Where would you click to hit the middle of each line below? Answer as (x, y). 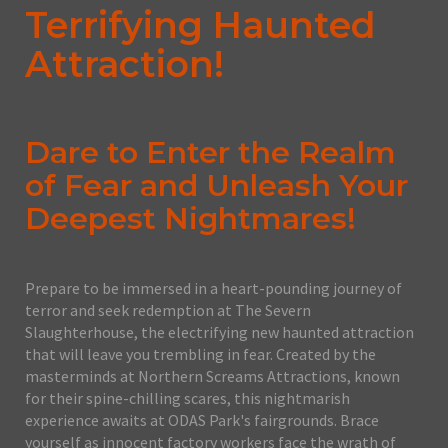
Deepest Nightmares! (190, 219)
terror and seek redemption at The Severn (168, 310)
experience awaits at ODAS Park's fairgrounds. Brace (202, 420)
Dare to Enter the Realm (210, 153)
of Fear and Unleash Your (216, 186)
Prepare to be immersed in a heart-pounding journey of (213, 288)
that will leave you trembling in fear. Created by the (200, 354)
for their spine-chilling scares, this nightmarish (187, 398)
